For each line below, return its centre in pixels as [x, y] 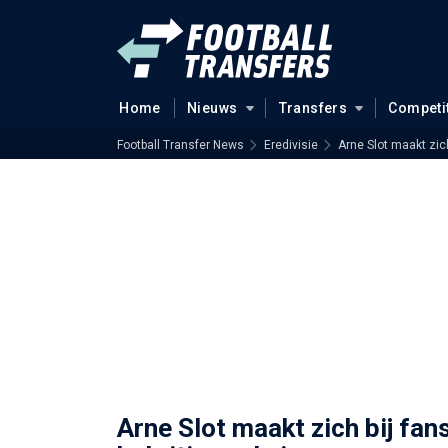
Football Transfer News [180, 145]
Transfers [313, 108]
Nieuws [212, 108]
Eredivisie [291, 145]
